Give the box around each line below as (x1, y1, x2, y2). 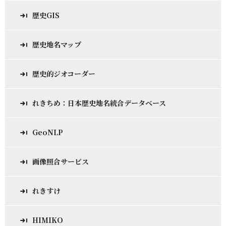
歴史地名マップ (32, 39, 81, 49)
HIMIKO (32, 215, 63, 225)
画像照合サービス (32, 156, 89, 166)
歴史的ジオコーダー (32, 69, 95, 79)
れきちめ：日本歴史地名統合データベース (32, 98, 166, 108)
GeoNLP (32, 127, 63, 137)
